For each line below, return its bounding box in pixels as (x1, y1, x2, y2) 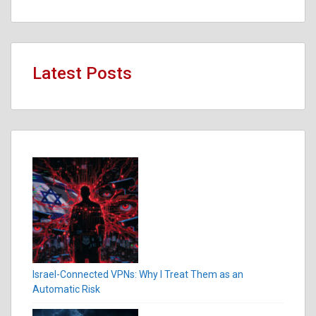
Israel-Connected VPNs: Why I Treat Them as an (32, 268, 243, 280)
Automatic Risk (32, 283, 100, 295)
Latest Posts (32, 63, 132, 83)
